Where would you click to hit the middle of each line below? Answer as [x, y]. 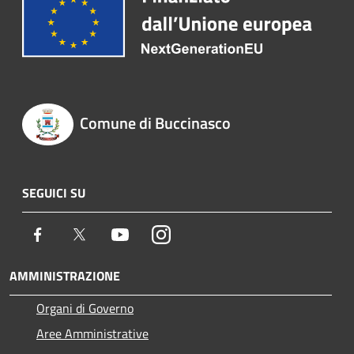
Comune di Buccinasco [155, 123]
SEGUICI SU [54, 193]
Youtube [151, 234]
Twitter [107, 234]
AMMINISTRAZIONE [65, 276]
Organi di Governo [85, 309]
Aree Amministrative [92, 334]
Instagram [197, 234]
